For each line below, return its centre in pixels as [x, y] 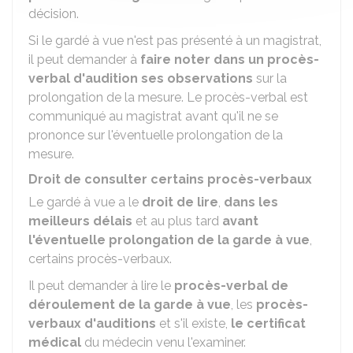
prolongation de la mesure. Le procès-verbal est [168, 97]
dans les [251, 202]
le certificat [268, 323]
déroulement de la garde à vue [130, 305]
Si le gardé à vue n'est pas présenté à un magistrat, [175, 41]
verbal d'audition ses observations [141, 78]
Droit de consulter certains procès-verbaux [170, 179]
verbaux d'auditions [92, 323]
